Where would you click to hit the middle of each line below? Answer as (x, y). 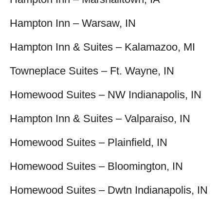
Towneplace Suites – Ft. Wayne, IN (92, 71)
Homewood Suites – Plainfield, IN (89, 142)
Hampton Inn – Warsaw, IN (73, 23)
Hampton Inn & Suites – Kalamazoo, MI (102, 47)
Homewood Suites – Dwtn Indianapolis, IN (109, 190)
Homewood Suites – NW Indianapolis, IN (106, 95)
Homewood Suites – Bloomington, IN (96, 166)
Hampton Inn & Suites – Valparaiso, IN (100, 118)
